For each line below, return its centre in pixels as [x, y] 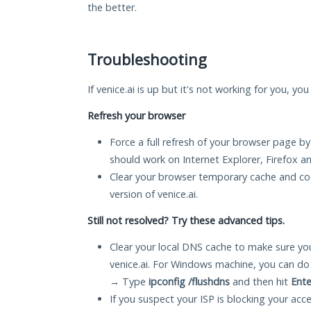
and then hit [260, 282]
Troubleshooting [147, 60]
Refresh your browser [136, 116]
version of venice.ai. [154, 194]
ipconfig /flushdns [189, 282]
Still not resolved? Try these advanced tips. [186, 221]
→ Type [129, 282]
